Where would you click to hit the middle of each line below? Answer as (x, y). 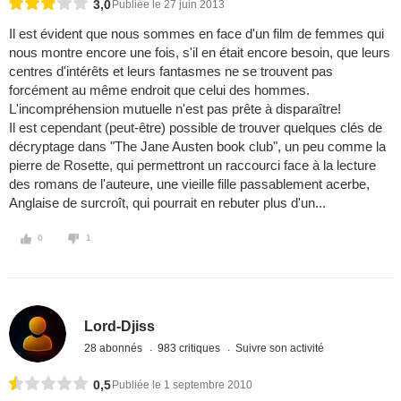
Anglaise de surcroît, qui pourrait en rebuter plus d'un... (167, 203)
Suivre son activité (280, 348)
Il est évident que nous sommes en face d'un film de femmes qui (196, 34)
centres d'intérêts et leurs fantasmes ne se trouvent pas (171, 72)
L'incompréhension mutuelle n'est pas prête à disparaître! (175, 109)
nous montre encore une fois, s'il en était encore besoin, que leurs (200, 53)
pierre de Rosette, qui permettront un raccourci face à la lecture (192, 166)
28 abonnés (115, 348)
